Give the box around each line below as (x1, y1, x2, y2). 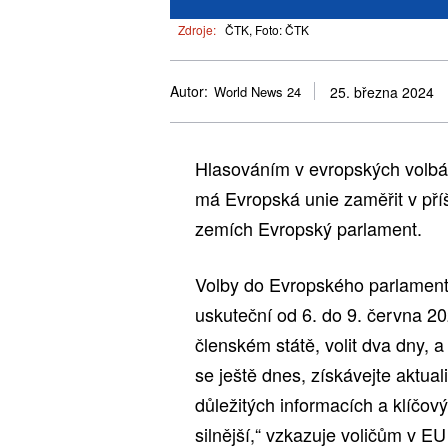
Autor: (170, 81, 208, 102)
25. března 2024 (330, 82, 434, 103)
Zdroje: (178, 20, 216, 38)
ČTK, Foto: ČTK (225, 20, 309, 38)
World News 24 (214, 82, 301, 102)
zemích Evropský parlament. (195, 214, 422, 241)
